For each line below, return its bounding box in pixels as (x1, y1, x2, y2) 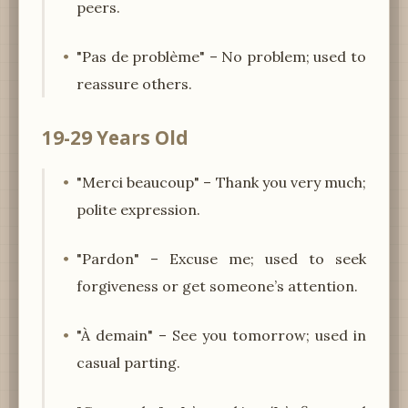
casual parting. (76, 352, 180, 372)
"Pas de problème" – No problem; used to (76, 46, 366, 66)
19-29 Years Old (42, 124, 189, 150)
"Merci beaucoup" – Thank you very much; (76, 172, 366, 191)
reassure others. (76, 74, 192, 93)
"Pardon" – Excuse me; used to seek (76, 249, 366, 268)
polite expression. (76, 199, 200, 219)
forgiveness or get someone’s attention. (76, 276, 358, 295)
